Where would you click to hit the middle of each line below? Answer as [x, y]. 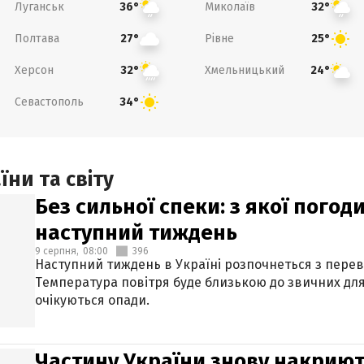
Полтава [37, 38]
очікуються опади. [92, 300]
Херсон [34, 70]
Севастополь [49, 102]
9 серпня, [57, 251]
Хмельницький [245, 70]
